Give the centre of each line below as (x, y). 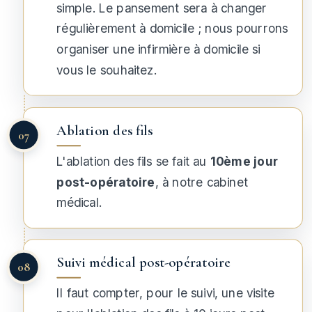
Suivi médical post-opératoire (144, 263)
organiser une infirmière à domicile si (158, 49)
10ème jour (244, 162)
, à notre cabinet (201, 182)
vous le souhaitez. (107, 70)
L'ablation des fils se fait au (133, 162)
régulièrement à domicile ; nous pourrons (172, 29)
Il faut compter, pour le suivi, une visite (165, 294)
